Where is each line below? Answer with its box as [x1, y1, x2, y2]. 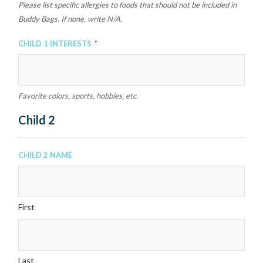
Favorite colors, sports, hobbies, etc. [18, 91, 139, 100]
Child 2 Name [18, 147, 73, 160]
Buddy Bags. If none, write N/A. [18, 14, 123, 23]
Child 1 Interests [18, 36, 92, 49]
